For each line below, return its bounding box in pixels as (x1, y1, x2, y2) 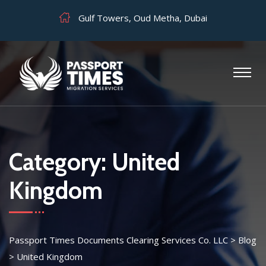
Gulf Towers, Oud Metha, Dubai (75, 12, 207, 24)
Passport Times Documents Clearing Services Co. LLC (9, 234, 228, 246)
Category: (9, 147, 112, 176)
